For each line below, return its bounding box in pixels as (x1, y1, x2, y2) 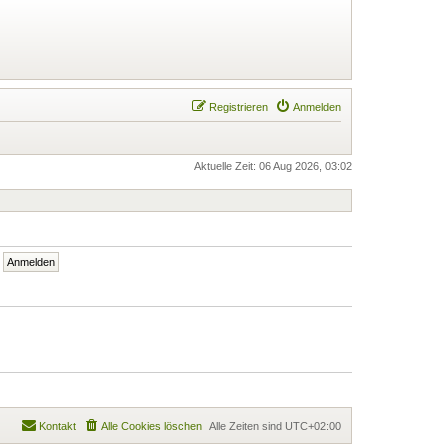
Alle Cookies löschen (101, 419, 202, 432)
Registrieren (209, 100, 268, 113)
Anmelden (293, 100, 341, 113)
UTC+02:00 (285, 419, 341, 432)
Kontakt (39, 419, 76, 432)
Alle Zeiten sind (209, 419, 285, 432)
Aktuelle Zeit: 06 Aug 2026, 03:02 (194, 159, 352, 172)
